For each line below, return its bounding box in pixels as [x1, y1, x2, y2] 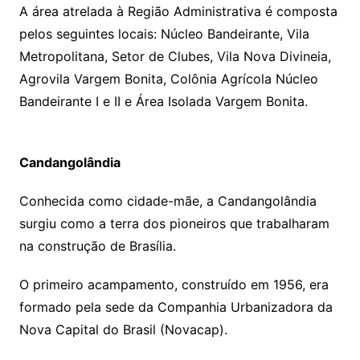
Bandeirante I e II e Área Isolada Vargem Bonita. [18, 93, 308, 110]
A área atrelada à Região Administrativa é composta [18, 3, 337, 20]
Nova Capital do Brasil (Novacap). [18, 321, 227, 338]
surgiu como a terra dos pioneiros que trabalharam [18, 215, 329, 232]
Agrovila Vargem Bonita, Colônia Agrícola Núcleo [18, 71, 318, 88]
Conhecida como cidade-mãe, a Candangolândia [18, 193, 317, 210]
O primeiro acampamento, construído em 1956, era [18, 276, 329, 293]
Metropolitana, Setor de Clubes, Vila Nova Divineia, [18, 48, 331, 65]
